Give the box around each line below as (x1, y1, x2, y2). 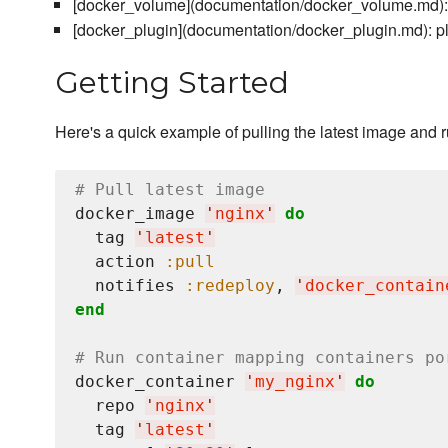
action (75, 252, 165, 272)
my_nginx (255, 372, 335, 392)
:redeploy (185, 276, 275, 296)
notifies (75, 276, 185, 296)
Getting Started (55, 64, 289, 102)
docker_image (75, 204, 205, 224)
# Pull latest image (75, 180, 265, 200)
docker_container (75, 372, 245, 392)
